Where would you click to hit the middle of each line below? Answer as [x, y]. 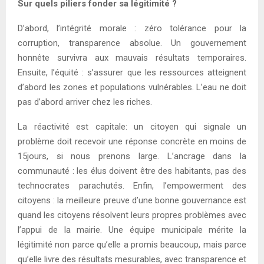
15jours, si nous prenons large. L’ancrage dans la [132, 156]
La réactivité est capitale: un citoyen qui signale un [132, 127]
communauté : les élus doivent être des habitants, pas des [132, 171]
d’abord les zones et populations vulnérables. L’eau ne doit [132, 88]
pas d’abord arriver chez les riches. [85, 102]
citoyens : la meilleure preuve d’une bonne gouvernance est [132, 201]
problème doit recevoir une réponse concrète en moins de [132, 142]
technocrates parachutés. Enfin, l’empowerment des [132, 186]
